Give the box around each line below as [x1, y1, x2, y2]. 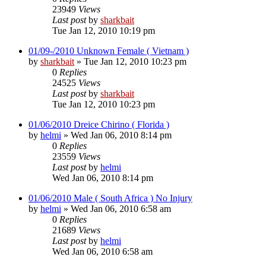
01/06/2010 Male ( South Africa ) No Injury [28, 192, 192, 203]
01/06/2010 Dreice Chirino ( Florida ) [28, 119, 169, 129]
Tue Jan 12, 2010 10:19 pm [52, 25, 155, 36]
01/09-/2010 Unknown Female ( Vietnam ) [28, 45, 189, 56]
